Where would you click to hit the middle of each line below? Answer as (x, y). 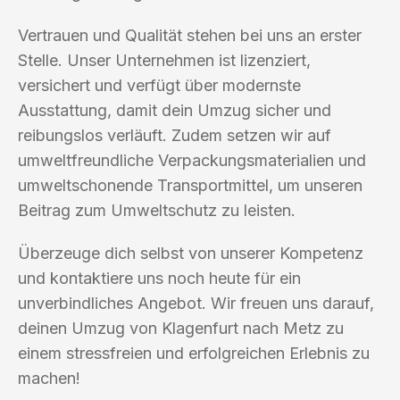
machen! (49, 378)
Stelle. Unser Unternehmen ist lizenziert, (164, 60)
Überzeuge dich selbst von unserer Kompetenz (191, 253)
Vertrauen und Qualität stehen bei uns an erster (190, 35)
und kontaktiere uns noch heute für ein (159, 278)
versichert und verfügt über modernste (159, 85)
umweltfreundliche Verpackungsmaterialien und (192, 160)
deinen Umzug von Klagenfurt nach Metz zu (181, 328)
